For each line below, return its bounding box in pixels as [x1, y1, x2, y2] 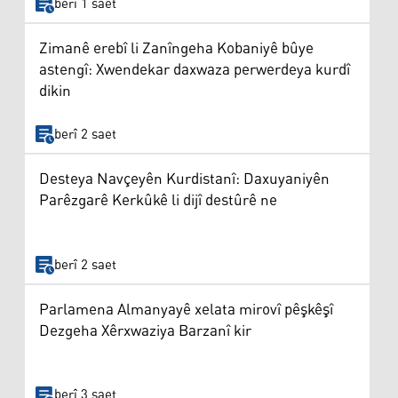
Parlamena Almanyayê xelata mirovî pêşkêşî [39, 294, 333, 325]
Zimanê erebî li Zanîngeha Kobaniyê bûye [39, 34, 314, 65]
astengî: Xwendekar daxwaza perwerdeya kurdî [39, 55, 350, 86]
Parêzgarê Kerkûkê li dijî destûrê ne [39, 186, 277, 217]
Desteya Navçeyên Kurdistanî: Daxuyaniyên [39, 164, 330, 195]
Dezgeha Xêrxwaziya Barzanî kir [39, 315, 251, 346]
